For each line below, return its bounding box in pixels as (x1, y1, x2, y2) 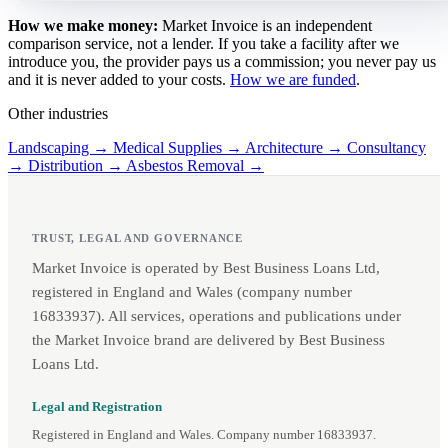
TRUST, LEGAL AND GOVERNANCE (32, 232, 244, 245)
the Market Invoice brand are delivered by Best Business (32, 332, 385, 349)
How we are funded (230, 71, 356, 89)
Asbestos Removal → (126, 157, 264, 175)
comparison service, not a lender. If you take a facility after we (8, 35, 399, 53)
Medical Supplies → (113, 139, 245, 157)
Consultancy (347, 139, 426, 157)
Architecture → (245, 139, 347, 157)
